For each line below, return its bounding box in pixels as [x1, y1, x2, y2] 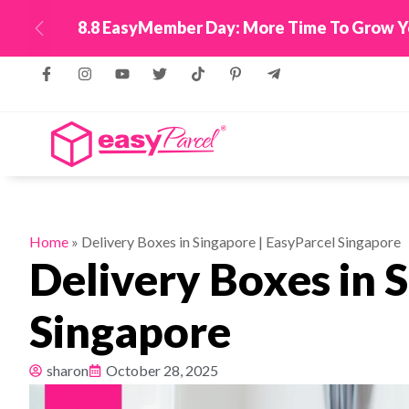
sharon [47, 362, 89, 379]
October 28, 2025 [106, 362, 218, 379]
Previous [37, 31, 99, 49]
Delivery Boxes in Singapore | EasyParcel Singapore [81, 233, 401, 250]
